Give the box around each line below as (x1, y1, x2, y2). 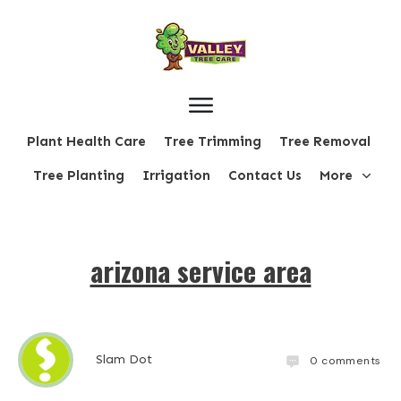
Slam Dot (96, 352, 153, 368)
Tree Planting (32, 167, 124, 184)
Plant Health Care (26, 133, 146, 150)
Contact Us (227, 167, 302, 184)
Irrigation (141, 167, 210, 184)
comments (318, 353, 381, 368)
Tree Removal (278, 133, 371, 150)
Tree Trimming (163, 133, 261, 150)
